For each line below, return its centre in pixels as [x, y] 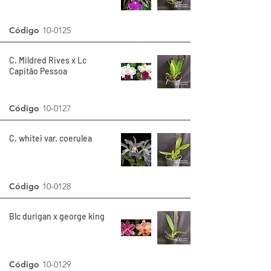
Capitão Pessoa [38, 71]
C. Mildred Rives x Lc [48, 60]
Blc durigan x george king [57, 216]
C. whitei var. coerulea [51, 138]
